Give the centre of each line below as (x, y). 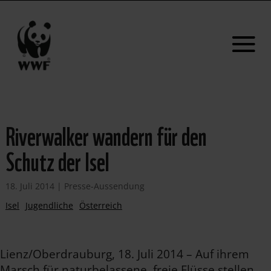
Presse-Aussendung (104, 186)
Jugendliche (49, 205)
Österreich (100, 205)
